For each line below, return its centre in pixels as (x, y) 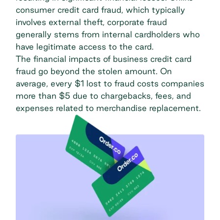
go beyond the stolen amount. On (104, 71)
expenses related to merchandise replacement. (108, 108)
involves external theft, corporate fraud (91, 22)
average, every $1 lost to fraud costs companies (110, 83)
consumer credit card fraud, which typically (100, 9)
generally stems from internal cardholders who (108, 34)
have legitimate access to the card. (85, 46)
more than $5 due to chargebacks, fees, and (103, 95)
